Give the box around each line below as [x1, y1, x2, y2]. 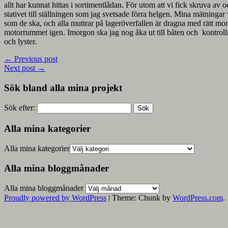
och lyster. [4, 37, 37, 46]
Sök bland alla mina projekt [4, 82, 122, 93]
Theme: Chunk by [112, 193, 173, 203]
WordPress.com [173, 193, 223, 203]
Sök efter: [4, 103, 35, 112]
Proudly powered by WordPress [4, 193, 106, 203]
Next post [4, 63, 37, 72]
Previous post [12, 54, 58, 63]
